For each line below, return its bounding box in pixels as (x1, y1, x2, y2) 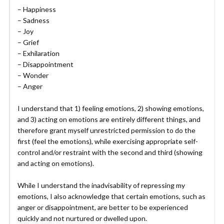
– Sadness (17, 16, 49, 24)
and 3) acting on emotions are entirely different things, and (17, 115, 200, 123)
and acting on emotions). (17, 159, 94, 167)
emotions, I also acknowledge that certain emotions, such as (17, 192, 205, 200)
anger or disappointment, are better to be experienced (17, 203, 188, 211)
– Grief (17, 38, 39, 46)
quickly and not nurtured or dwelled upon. (17, 214, 147, 222)
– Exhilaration (17, 49, 59, 57)
